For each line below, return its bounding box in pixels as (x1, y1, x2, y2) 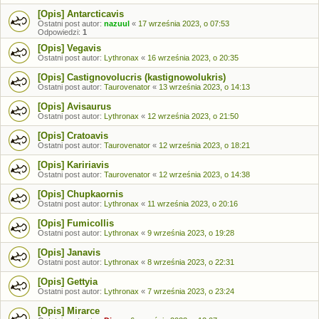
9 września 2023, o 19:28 (147, 229, 234, 237)
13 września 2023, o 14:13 (159, 83, 250, 91)
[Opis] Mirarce (38, 305, 100, 316)
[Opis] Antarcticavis (38, 9, 124, 19)
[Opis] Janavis (38, 247, 100, 258)
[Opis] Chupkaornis (38, 189, 123, 199)
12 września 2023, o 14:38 (159, 170, 250, 179)
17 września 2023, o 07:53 (138, 19, 229, 28)
